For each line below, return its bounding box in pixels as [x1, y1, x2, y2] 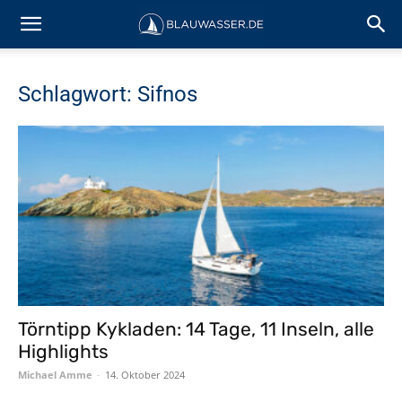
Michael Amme [18, 368, 92, 382]
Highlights [18, 340, 109, 363]
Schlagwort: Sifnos [18, 82, 197, 107]
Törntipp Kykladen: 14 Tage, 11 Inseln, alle [18, 318, 374, 341]
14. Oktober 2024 [105, 368, 185, 382]
